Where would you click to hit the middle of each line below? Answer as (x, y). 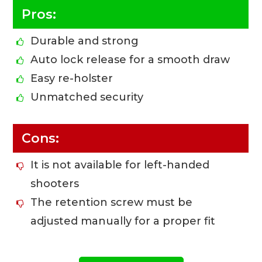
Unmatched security (87, 97)
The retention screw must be (112, 203)
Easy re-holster (72, 79)
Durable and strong (85, 41)
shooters (55, 184)
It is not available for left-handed (120, 165)
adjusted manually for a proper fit (123, 221)
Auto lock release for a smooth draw (130, 60)
